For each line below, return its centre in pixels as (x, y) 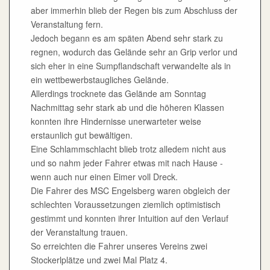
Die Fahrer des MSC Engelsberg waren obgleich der (130, 191)
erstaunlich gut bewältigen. (82, 135)
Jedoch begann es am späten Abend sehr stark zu (127, 38)
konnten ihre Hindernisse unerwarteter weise (116, 121)
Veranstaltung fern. (67, 24)
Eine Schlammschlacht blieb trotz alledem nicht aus (128, 149)
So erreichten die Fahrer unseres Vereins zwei (119, 246)
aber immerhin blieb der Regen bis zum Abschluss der (134, 11)
